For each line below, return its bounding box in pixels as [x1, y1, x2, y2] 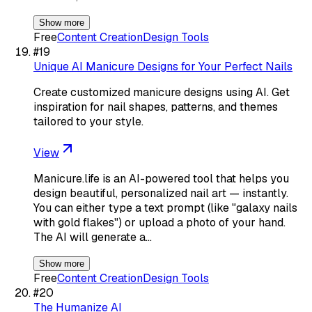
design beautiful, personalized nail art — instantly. [33, 185, 288, 201]
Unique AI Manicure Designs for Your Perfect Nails [33, 58, 292, 74]
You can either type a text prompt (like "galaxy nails [33, 200, 297, 215]
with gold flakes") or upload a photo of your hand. [33, 214, 286, 230]
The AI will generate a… [33, 229, 152, 244]
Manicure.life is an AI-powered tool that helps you [33, 171, 289, 186]
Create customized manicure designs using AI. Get [33, 84, 290, 100]
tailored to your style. [33, 114, 143, 129]
